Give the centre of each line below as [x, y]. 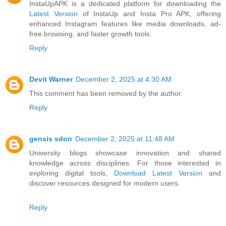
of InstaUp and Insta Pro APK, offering [149, 13]
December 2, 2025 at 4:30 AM [124, 79]
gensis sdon [51, 138]
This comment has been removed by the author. [106, 93]
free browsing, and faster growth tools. [91, 34]
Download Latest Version [158, 173]
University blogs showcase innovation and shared [125, 153]
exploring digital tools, [72, 173]
